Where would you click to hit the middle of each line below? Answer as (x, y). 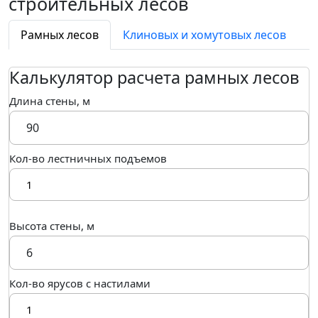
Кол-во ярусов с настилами (80, 283)
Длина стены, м (50, 101)
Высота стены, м (52, 226)
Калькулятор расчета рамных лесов (154, 77)
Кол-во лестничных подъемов (88, 158)
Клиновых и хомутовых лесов (204, 35)
